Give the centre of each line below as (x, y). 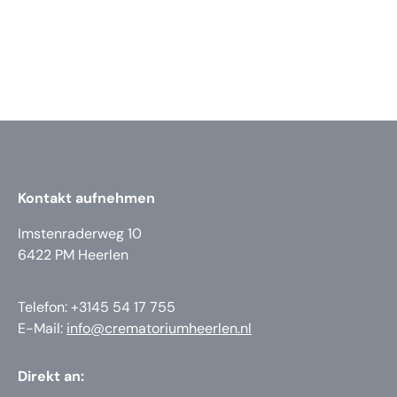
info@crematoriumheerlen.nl (159, 328)
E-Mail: (42, 328)
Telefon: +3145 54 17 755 (97, 307)
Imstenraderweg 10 (80, 234)
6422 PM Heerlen (73, 255)
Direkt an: (51, 377)
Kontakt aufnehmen (86, 198)
